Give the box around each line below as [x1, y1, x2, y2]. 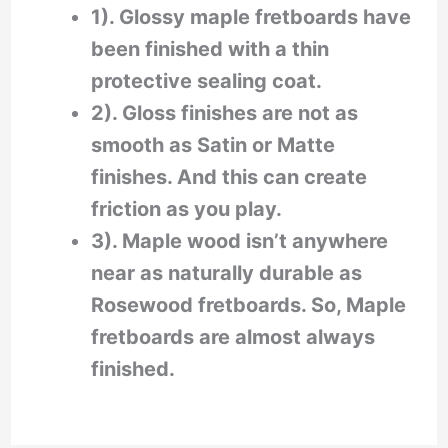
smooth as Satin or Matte [90, 133, 335, 158]
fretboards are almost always [90, 325, 375, 350]
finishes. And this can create [90, 165, 367, 190]
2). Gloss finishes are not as [90, 101, 358, 126]
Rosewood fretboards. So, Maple [90, 293, 406, 318]
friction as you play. [90, 197, 282, 222]
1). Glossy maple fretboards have [90, 5, 411, 30]
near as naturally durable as [90, 261, 362, 286]
